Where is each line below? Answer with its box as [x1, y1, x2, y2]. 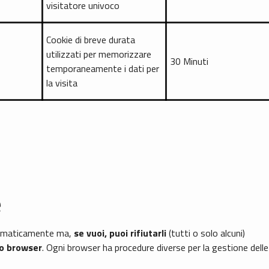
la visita [46, 76, 77, 91]
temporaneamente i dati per [46, 61, 159, 76]
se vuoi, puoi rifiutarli [74, 226, 166, 241]
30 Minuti [170, 54, 208, 69]
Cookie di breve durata [46, 32, 135, 47]
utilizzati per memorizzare [46, 47, 151, 62]
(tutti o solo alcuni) [166, 226, 245, 241]
